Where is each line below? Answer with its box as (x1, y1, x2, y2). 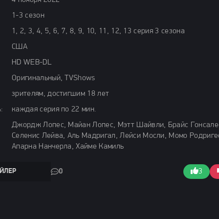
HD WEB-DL (12, 59, 51, 66)
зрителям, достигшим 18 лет (12, 90, 109, 98)
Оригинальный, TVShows (12, 74, 95, 82)
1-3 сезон (12, 12, 44, 20)
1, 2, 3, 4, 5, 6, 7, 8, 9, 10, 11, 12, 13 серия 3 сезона (12, 27, 185, 35)
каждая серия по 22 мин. (12, 106, 96, 113)
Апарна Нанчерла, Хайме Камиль (12, 143, 124, 151)
